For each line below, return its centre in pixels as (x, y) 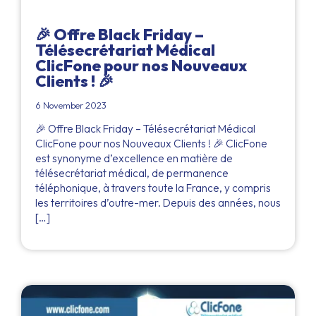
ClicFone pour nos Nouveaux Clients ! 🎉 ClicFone (151, 143)
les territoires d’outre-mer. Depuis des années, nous (158, 202)
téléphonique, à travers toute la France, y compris (153, 188)
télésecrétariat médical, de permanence (132, 173)
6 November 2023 (71, 105)
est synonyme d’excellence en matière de (134, 158)
